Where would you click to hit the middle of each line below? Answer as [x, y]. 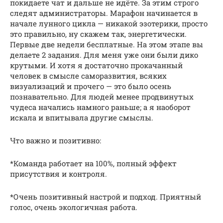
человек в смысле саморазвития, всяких [88, 75]
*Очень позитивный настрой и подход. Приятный [106, 196]
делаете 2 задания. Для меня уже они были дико [104, 55]
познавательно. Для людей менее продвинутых [102, 96]
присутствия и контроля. [58, 173]
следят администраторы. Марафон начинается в [104, 13]
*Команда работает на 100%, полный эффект [93, 163]
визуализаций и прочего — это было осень [91, 86]
